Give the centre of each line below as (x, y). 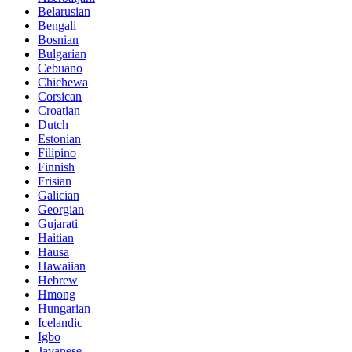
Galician (59, 195)
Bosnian (58, 39)
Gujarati (58, 223)
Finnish (56, 167)
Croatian (59, 110)
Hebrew (58, 280)
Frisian (55, 181)
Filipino (57, 152)
